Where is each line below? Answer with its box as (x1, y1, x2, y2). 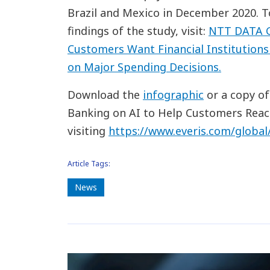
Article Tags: (67, 159, 110, 169)
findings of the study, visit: (67, 24, 209, 38)
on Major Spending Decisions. (67, 60, 221, 74)
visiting (67, 124, 108, 138)
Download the (67, 87, 143, 102)
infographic (142, 87, 204, 102)
